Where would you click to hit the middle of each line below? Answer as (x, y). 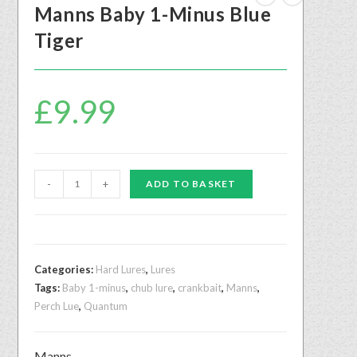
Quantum (105, 306)
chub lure (151, 287)
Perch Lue (56, 306)
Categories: (65, 269)
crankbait (199, 287)
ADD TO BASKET (191, 183)
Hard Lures (120, 269)
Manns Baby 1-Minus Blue (153, 14)
